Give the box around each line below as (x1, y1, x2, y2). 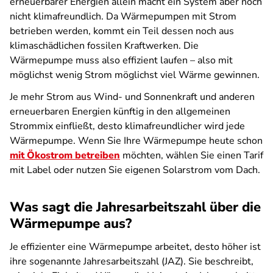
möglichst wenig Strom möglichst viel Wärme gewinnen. (10, 68, 262, 82)
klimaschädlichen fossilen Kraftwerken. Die (10, 39, 199, 52)
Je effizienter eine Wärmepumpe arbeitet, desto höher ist (10, 240, 261, 253)
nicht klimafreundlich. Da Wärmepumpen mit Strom (10, 10, 236, 23)
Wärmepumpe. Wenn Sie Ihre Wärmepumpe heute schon (10, 134, 263, 147)
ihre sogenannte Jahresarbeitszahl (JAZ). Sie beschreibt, (10, 255, 253, 268)
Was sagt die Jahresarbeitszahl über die (10, 198, 261, 216)
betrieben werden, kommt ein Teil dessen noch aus (10, 24, 234, 38)
